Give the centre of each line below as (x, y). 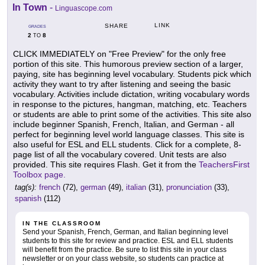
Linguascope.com (84, 9)
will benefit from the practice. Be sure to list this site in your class (125, 250)
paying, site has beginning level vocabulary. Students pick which (132, 74)
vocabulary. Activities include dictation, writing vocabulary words (131, 94)
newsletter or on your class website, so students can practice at (123, 259)
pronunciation (189, 188)
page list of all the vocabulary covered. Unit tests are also (120, 155)
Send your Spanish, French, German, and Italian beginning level (125, 232)
